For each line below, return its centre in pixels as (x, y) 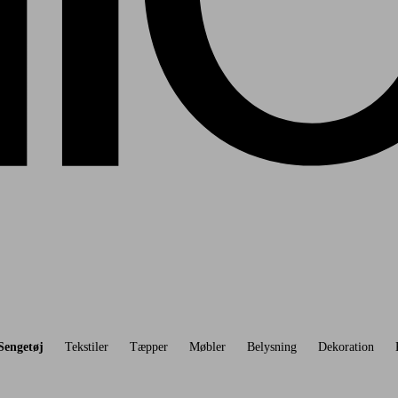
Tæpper (149, 346)
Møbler (208, 346)
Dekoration (346, 346)
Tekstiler (87, 346)
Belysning (272, 346)
